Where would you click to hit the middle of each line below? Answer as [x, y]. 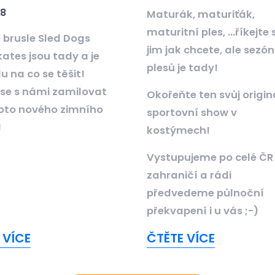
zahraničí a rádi [189, 176]
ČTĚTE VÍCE [181, 238]
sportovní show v [192, 113]
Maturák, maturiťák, [201, 15]
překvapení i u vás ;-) [203, 211]
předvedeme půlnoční [205, 193]
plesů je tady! [182, 68]
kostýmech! [178, 131]
